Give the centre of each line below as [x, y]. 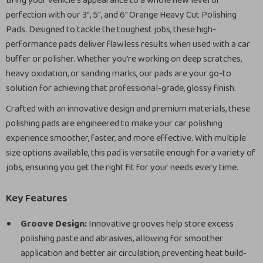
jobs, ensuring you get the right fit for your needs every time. [122, 168]
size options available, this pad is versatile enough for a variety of [131, 153]
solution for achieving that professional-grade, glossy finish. [121, 88]
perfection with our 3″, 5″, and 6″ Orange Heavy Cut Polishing [121, 15]
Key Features [37, 198]
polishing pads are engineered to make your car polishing [114, 124]
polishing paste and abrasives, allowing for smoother [122, 239]
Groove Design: [54, 224]
